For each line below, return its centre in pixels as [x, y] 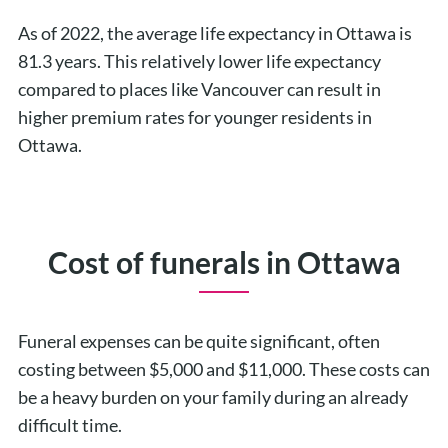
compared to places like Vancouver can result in [199, 88]
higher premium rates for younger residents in [194, 116]
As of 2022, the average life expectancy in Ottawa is [214, 32]
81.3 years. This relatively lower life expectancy [199, 60]
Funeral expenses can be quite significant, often [198, 340]
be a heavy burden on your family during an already [212, 396]
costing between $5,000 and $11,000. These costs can [223, 368]
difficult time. [71, 424]
